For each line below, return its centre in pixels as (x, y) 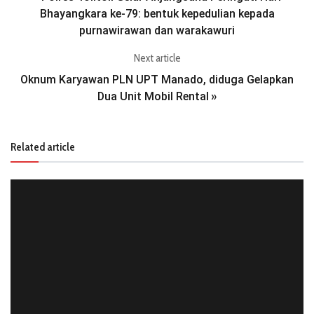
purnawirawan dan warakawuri (157, 31)
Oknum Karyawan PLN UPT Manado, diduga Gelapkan (157, 80)
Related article (43, 147)
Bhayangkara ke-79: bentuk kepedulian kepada (157, 14)
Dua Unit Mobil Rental (153, 97)
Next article (157, 59)
